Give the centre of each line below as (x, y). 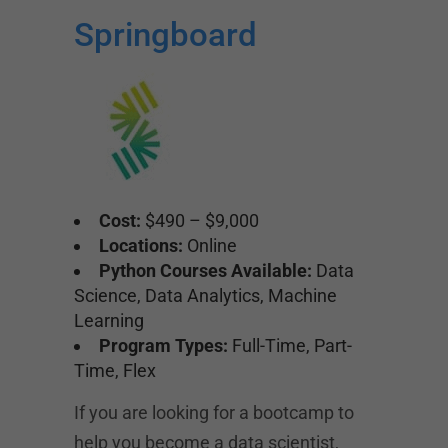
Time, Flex (115, 370)
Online (210, 245)
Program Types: (163, 345)
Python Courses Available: (205, 270)
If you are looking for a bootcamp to (214, 412)
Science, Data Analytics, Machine (205, 295)
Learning (109, 320)
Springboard (165, 34)
